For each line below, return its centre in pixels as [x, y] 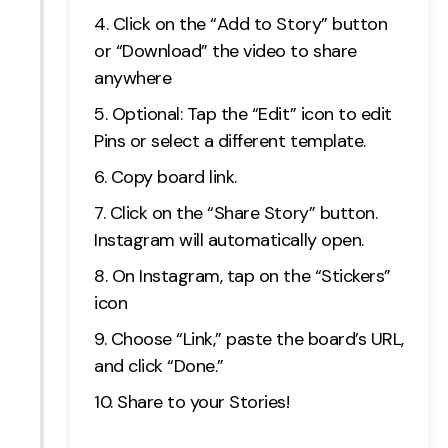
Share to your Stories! [203, 402]
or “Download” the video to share [225, 51]
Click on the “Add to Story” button [250, 24]
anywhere [133, 78]
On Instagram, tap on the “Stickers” [251, 276]
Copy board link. [173, 177]
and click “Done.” [159, 366]
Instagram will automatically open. [229, 240]
